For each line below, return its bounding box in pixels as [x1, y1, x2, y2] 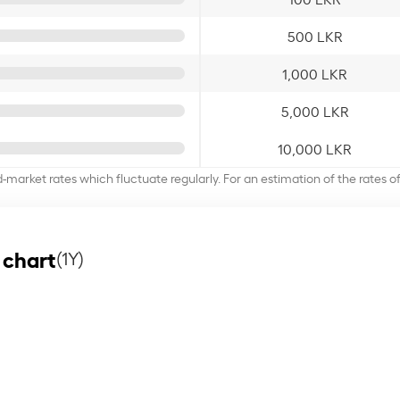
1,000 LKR [282, 62, 347, 83]
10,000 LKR [278, 137, 352, 158]
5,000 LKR [280, 100, 349, 121]
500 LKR [287, 25, 343, 46]
